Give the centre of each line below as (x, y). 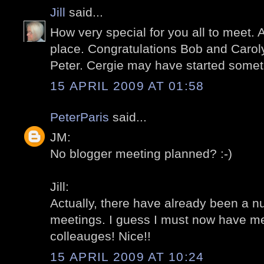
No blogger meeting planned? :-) (141, 154)
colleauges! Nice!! (100, 236)
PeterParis (80, 117)
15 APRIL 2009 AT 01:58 (127, 85)
